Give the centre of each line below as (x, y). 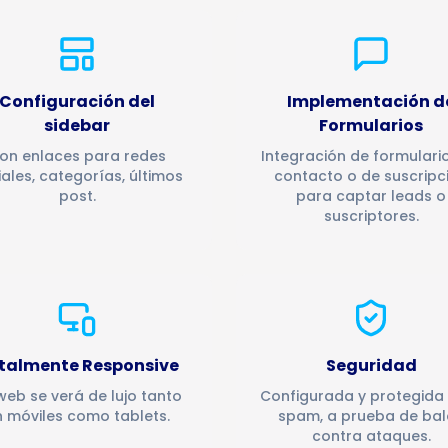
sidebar (77, 125)
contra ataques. (371, 436)
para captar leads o (371, 196)
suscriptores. (371, 216)
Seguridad (371, 365)
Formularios (371, 125)
